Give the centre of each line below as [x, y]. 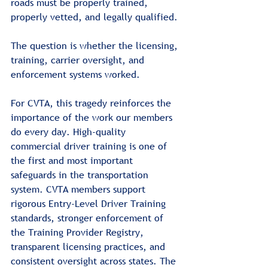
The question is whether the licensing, [96, 45]
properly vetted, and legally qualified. [94, 16]
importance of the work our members [93, 117]
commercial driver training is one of [90, 146]
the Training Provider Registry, [79, 232]
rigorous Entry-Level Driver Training [90, 203]
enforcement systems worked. [75, 74]
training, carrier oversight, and [79, 60]
